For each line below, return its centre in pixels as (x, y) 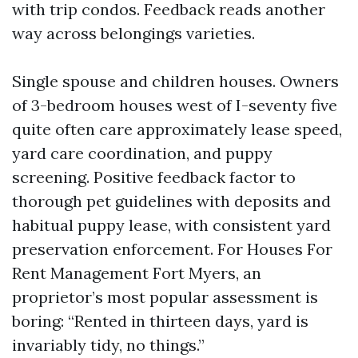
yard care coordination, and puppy (142, 153)
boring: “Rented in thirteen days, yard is (160, 321)
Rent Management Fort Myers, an (137, 273)
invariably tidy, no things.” (108, 345)
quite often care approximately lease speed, (177, 129)
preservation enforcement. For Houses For (172, 249)
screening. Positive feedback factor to (154, 177)
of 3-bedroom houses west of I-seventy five (175, 105)
